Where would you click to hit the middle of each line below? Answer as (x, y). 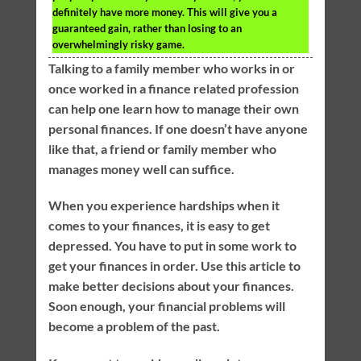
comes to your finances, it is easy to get (159, 226)
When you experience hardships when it (164, 205)
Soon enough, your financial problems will (166, 306)
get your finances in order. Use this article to (174, 266)
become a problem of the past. (134, 326)
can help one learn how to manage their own (173, 108)
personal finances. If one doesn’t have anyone (178, 128)
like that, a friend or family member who (162, 148)
